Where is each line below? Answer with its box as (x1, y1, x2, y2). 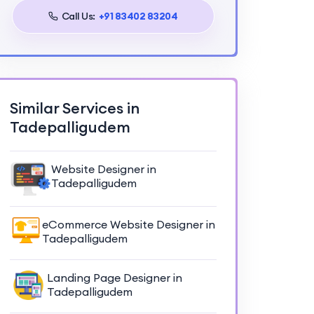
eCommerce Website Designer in (42, 217, 216, 231)
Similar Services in (9, 98, 139, 118)
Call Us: (61, 10, 95, 22)
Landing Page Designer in (46, 270, 182, 285)
